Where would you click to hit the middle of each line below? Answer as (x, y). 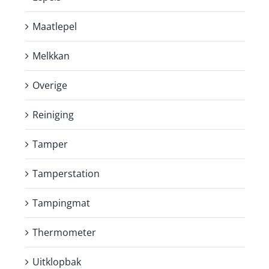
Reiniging (53, 114)
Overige (50, 85)
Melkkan (51, 56)
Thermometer (64, 232)
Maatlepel (55, 26)
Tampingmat (61, 203)
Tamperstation (66, 173)
